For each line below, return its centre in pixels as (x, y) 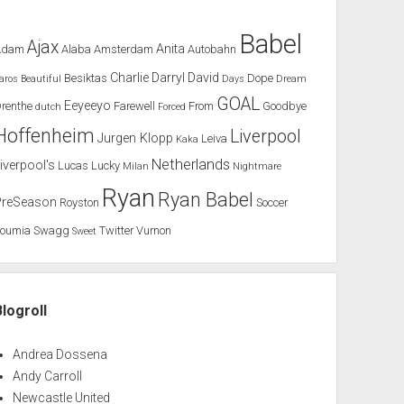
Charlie (130, 78)
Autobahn (212, 50)
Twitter (117, 231)
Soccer (272, 203)
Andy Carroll (48, 376)
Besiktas (86, 78)
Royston (80, 203)
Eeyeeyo (88, 106)
